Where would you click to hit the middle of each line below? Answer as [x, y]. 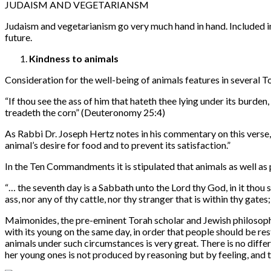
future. [18, 37]
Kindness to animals [74, 58]
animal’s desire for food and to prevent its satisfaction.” [118, 145]
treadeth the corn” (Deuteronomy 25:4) [85, 112]
